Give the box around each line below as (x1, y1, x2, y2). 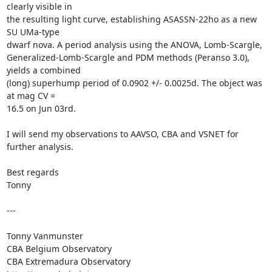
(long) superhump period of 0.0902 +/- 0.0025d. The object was (6, 76, 262, 89)
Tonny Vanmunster (6, 229, 83, 242)
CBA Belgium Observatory (6, 242, 112, 254)
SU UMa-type (6, 25, 59, 38)
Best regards (6, 166, 59, 178)
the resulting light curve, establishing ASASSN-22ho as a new (6, 13, 257, 25)
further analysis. (6, 140, 73, 152)
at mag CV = (6, 89, 55, 101)
